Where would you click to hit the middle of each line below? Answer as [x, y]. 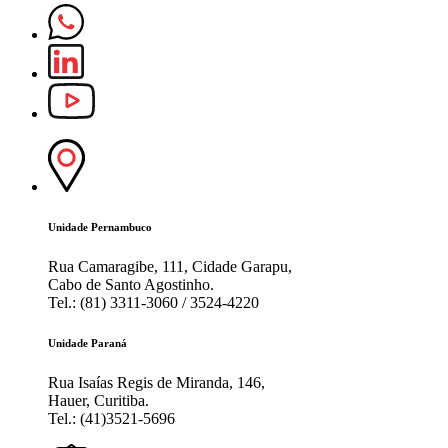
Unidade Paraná [87, 343]
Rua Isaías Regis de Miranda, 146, [156, 383]
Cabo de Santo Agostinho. [131, 285]
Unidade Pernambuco [100, 227]
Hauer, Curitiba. [98, 401]
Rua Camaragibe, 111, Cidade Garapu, [170, 267]
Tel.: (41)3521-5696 [111, 419]
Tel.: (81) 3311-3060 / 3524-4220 [153, 303]
